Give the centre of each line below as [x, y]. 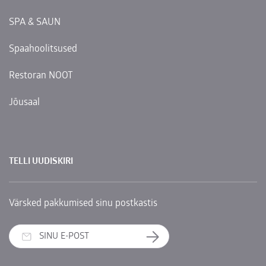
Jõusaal [24, 102]
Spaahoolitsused [43, 49]
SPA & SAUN [35, 22]
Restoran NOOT [41, 76]
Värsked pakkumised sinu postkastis [83, 203]
